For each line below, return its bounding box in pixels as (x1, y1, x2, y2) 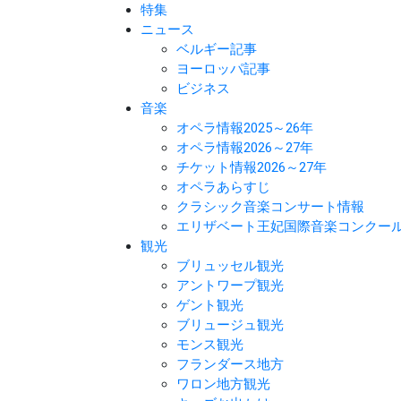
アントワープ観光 (176, 277, 284, 294)
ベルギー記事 (176, 41, 257, 57)
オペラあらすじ (176, 179, 270, 195)
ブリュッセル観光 (176, 258, 284, 274)
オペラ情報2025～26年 (176, 120, 313, 136)
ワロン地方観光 (176, 376, 270, 392)
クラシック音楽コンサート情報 (176, 199, 364, 215)
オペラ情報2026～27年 (176, 140, 313, 156)
